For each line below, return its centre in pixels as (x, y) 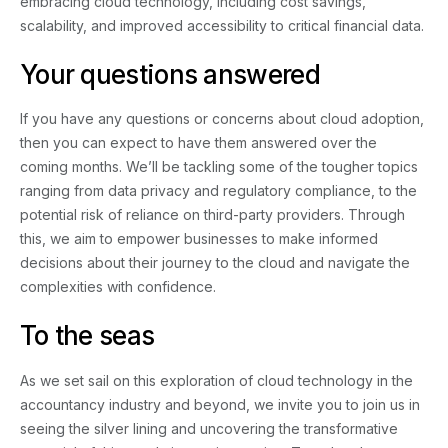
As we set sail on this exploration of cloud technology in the (216, 381)
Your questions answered (173, 74)
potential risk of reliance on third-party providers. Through (212, 215)
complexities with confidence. (120, 287)
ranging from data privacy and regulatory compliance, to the (218, 191)
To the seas (87, 336)
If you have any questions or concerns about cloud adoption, (222, 119)
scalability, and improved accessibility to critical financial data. (224, 25)
